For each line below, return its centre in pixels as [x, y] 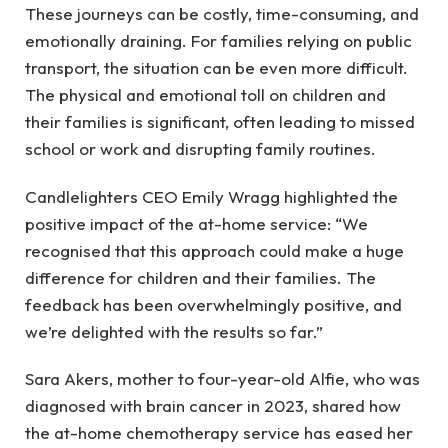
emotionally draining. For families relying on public [218, 41]
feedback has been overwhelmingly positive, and [213, 304]
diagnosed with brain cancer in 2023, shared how [213, 405]
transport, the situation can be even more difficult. [216, 68]
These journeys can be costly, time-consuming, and [222, 14]
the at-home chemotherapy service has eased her [219, 432]
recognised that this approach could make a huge [214, 250]
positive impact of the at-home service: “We [196, 223]
